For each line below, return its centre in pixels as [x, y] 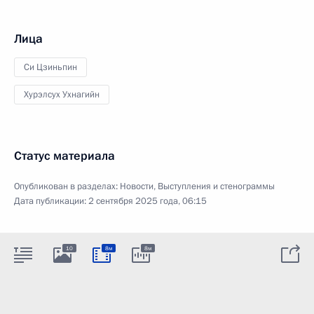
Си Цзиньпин [50, 67]
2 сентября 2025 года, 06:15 [148, 201]
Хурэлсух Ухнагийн [62, 94]
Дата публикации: [51, 201]
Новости [137, 186]
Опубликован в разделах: [67, 186]
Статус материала [64, 156]
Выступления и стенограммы [216, 186]
